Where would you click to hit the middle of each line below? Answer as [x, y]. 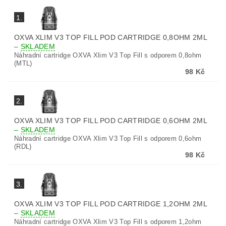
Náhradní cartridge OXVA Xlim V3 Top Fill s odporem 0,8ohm [108, 55]
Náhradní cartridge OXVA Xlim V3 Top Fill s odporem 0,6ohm [108, 138]
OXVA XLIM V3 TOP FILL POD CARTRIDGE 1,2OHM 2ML [110, 204]
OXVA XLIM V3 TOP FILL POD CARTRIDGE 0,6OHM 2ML [110, 121]
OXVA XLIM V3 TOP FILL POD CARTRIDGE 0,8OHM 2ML [110, 37]
